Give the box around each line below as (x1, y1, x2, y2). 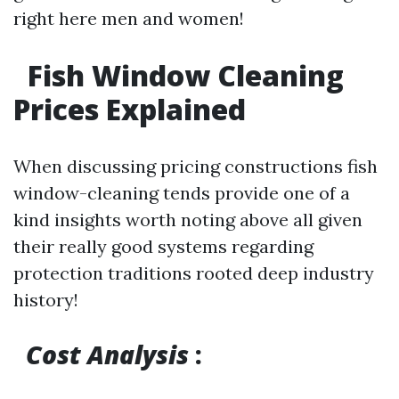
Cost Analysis (20, 338, 189, 371)
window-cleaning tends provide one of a (13, 182, 350, 204)
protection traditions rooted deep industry (13, 262, 374, 284)
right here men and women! (13, 7, 244, 29)
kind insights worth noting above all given (13, 208, 362, 231)
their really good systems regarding (13, 235, 313, 257)
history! (13, 289, 78, 311)
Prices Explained (13, 90, 246, 128)
